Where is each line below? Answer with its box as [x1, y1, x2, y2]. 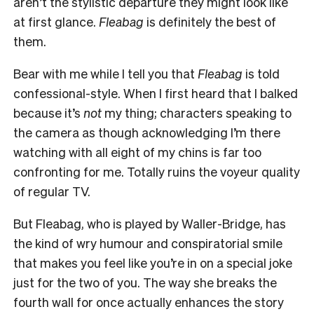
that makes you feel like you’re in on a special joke [13, 254, 292, 271]
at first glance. [13, 13, 99, 29]
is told [243, 64, 280, 81]
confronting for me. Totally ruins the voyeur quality [13, 163, 300, 179]
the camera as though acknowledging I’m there [13, 123, 280, 140]
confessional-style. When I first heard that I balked [13, 84, 298, 101]
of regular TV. [13, 182, 90, 199]
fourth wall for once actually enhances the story [13, 293, 284, 310]
